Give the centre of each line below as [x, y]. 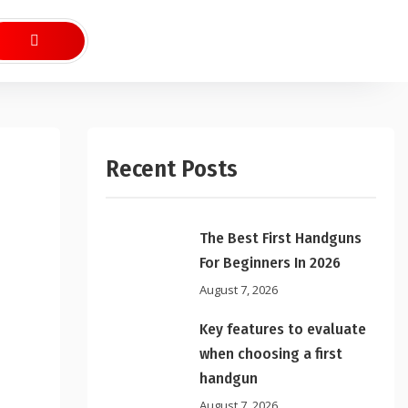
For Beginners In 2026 [270, 263]
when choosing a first [271, 354]
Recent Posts [172, 169]
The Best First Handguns [281, 238]
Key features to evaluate [283, 329]
